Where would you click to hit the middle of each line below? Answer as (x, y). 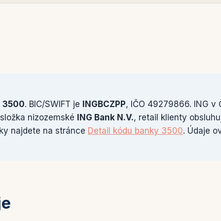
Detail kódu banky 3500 (135, 131)
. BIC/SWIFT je (54, 104)
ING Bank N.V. (105, 117)
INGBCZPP (104, 104)
